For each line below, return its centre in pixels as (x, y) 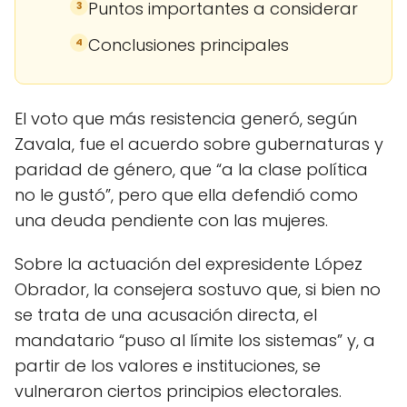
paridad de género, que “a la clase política (191, 169)
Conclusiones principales (189, 45)
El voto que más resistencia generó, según (186, 118)
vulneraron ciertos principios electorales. (178, 391)
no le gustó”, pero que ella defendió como (186, 194)
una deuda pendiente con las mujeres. (171, 220)
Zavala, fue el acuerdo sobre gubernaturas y (199, 144)
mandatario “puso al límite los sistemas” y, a (195, 340)
